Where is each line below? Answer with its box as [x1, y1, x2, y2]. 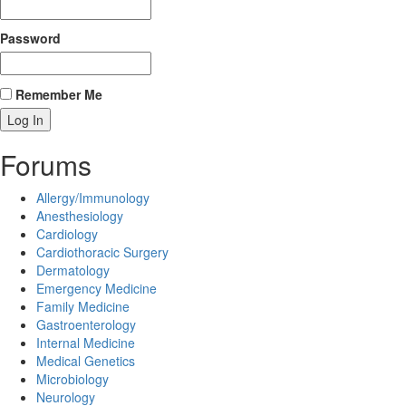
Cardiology [36, 225, 98, 243]
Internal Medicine [36, 333, 135, 352]
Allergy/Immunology [36, 188, 150, 207]
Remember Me [12, 85, 102, 103]
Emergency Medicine [36, 279, 157, 297]
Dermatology [36, 261, 110, 279]
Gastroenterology [36, 315, 136, 333]
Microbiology [36, 370, 109, 388]
